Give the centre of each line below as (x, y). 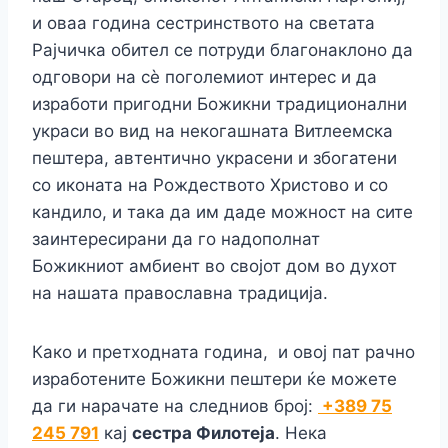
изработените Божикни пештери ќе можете (214, 378)
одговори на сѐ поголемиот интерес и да (204, 76)
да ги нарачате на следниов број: (175, 405)
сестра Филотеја (203, 432)
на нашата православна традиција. (180, 292)
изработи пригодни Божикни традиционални (219, 103)
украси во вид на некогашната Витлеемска (212, 130)
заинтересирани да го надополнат (176, 238)
